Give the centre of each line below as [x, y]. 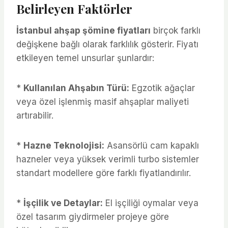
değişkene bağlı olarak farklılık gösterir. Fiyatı [107, 44]
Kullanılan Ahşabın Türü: [76, 88]
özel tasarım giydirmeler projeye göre [93, 217]
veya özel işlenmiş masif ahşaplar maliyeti [103, 102]
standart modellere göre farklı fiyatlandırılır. [104, 173]
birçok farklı [176, 30]
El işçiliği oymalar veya [151, 203]
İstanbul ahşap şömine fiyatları [83, 30]
